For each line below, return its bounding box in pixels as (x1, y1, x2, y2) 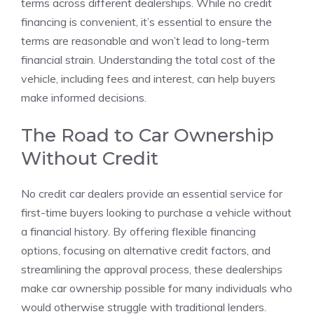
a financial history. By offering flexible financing (21, 224, 256, 238)
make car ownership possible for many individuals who (21, 281, 292, 295)
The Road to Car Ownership (21, 124, 274, 146)
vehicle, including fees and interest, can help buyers (21, 71, 275, 86)
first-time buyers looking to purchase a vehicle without (21, 205, 292, 219)
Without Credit (21, 147, 158, 170)
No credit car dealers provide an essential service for (21, 186, 282, 200)
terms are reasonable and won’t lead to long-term (21, 34, 269, 48)
